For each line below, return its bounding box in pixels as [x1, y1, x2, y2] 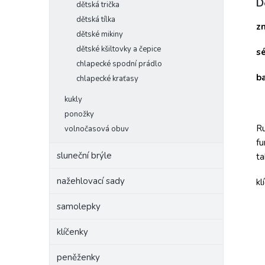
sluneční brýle [57, 150, 112, 161]
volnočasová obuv [64, 124, 129, 134]
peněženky [57, 251, 100, 263]
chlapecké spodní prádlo [76, 59, 162, 69]
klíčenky [57, 226, 88, 238]
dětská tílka [76, 14, 115, 25]
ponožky [64, 109, 94, 119]
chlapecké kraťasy [76, 73, 138, 84]
